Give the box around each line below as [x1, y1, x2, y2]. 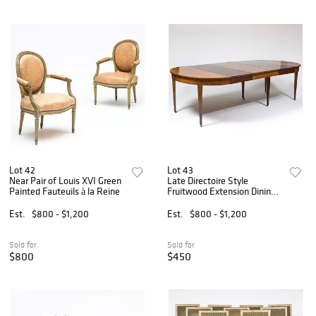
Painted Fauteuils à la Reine [9, 185, 120, 198]
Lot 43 [167, 164, 194, 177]
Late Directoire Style [167, 174, 249, 188]
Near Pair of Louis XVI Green [9, 174, 121, 188]
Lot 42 [9, 164, 35, 177]
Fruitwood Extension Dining [167, 185, 276, 198]
